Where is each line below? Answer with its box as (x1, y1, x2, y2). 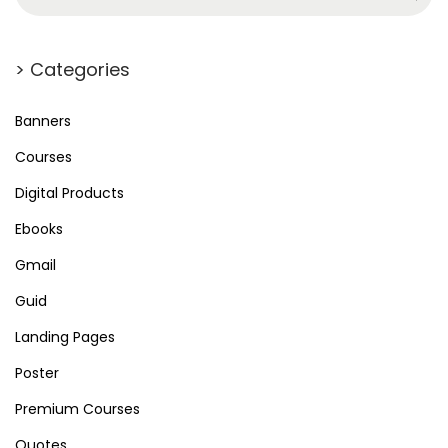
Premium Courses (15, 398, 140, 419)
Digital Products (15, 182, 124, 203)
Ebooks (15, 218, 63, 239)
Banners (15, 110, 71, 131)
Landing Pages (15, 326, 115, 347)
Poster (15, 362, 59, 383)
